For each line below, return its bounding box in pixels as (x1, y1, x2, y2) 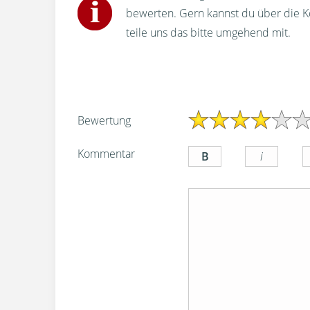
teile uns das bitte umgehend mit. (126, 24, 291, 40)
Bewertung (77, 112, 131, 128)
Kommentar (77, 145, 135, 161)
